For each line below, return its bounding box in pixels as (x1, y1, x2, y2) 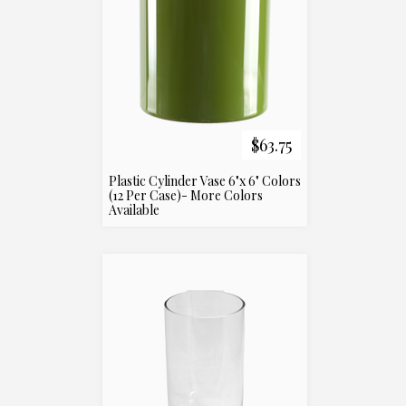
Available (109, 201, 159, 218)
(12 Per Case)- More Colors (109, 187, 263, 204)
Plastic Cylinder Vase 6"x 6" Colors (109, 172, 301, 189)
